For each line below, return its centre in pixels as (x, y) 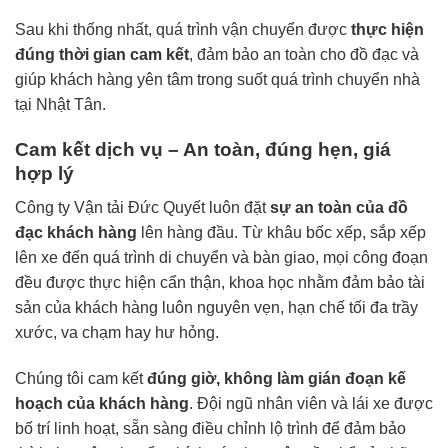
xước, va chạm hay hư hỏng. (117, 333)
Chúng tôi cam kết (81, 379)
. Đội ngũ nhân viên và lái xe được (311, 404)
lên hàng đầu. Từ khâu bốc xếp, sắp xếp (281, 233)
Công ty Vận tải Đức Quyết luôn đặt (142, 208)
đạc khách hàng (76, 233)
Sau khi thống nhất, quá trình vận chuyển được (183, 29)
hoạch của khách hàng (102, 404)
